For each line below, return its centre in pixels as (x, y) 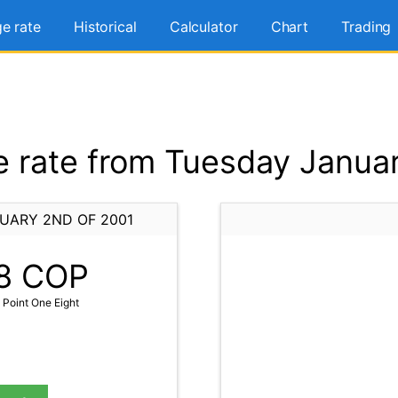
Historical (105, 27)
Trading (366, 27)
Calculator (203, 27)
